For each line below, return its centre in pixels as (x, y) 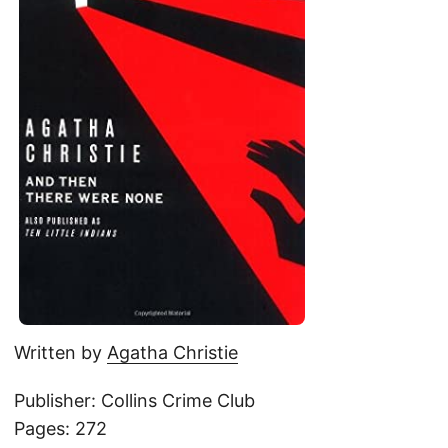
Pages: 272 (60, 428)
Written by (60, 352)
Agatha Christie (172, 352)
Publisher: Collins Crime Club (134, 400)
